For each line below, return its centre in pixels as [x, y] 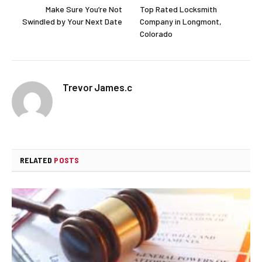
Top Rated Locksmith [178, 9]
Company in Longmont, [181, 22]
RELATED [37, 160]
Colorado [156, 34]
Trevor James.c [97, 87]
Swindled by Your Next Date [72, 22]
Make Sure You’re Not [84, 9]
